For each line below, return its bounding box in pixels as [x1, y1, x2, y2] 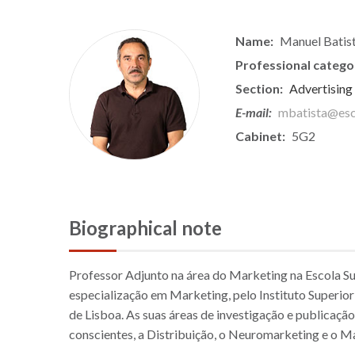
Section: [235, 80, 283, 96]
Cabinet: [235, 128, 285, 143]
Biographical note [69, 216, 222, 239]
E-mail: [235, 104, 272, 120]
